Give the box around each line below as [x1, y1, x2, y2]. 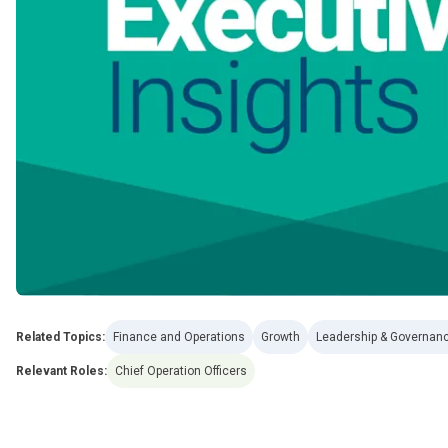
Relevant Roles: [16, 364, 107, 379]
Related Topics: [16, 330, 105, 345]
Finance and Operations [113, 330, 245, 345]
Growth [261, 330, 300, 345]
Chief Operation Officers [115, 364, 247, 379]
